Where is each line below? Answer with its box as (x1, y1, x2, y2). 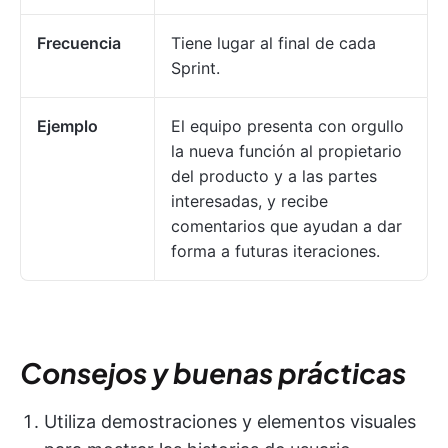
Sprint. (171, 57, 220, 78)
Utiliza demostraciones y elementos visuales (44, 410, 416, 432)
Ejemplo (37, 115, 98, 136)
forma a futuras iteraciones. (171, 240, 380, 261)
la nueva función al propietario (171, 140, 402, 161)
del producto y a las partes (171, 165, 377, 186)
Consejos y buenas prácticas (20, 354, 406, 390)
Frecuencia (37, 32, 121, 53)
